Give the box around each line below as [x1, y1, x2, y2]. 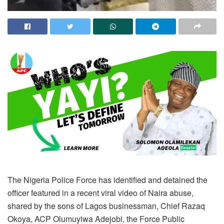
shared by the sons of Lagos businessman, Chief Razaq [7, 200, 205, 212]
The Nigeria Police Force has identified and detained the [7, 174, 207, 186]
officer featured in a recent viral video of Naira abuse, [7, 187, 193, 199]
